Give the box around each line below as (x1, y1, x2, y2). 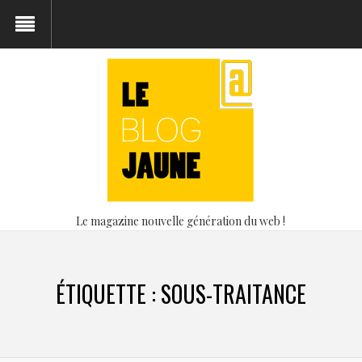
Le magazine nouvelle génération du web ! (76, 213, 286, 229)
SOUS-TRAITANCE (161, 277, 306, 310)
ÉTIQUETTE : (56, 277, 161, 310)
